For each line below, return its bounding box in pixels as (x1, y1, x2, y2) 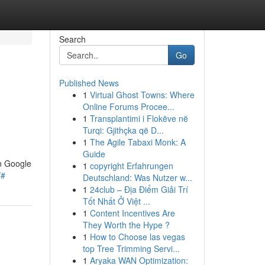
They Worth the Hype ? (82, 219, 170, 231)
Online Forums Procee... (82, 101, 174, 112)
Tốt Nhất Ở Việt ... (82, 195, 150, 207)
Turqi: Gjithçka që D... (82, 124, 164, 136)
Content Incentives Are (89, 207, 175, 219)
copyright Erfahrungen (89, 160, 173, 172)
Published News (59, 77, 119, 89)
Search (59, 33, 86, 45)
